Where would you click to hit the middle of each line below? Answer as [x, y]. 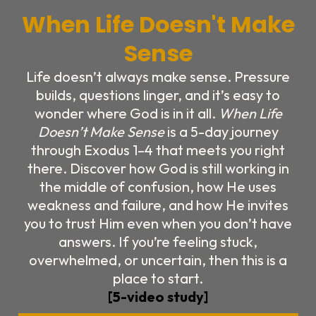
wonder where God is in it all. [126, 113]
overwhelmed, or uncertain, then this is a [158, 260]
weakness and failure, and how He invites [158, 205]
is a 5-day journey [221, 131]
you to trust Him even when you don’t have [158, 223]
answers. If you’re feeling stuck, [158, 241]
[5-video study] [158, 296]
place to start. [158, 278]
